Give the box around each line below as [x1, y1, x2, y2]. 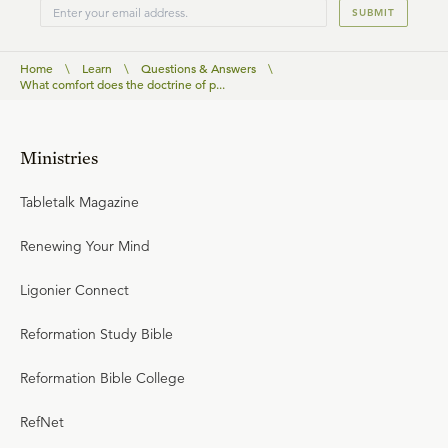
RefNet [20, 412, 64, 431]
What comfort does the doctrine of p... [20, 75, 225, 92]
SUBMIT [352, 5, 395, 19]
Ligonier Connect [20, 280, 129, 299]
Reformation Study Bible [20, 324, 173, 343]
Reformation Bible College [20, 368, 185, 387]
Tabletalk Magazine [20, 192, 139, 211]
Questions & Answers [141, 59, 256, 76]
